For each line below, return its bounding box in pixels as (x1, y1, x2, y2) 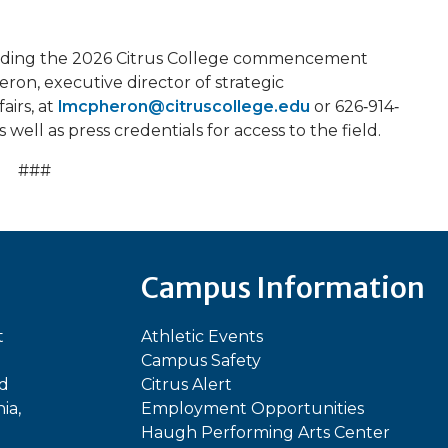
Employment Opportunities (141, 399, 364, 419)
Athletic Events (141, 327, 263, 347)
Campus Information (141, 270, 425, 307)
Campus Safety (141, 351, 261, 371)
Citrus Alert (141, 375, 232, 395)
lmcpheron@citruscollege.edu (58, 97, 310, 117)
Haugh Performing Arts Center (141, 423, 390, 443)
